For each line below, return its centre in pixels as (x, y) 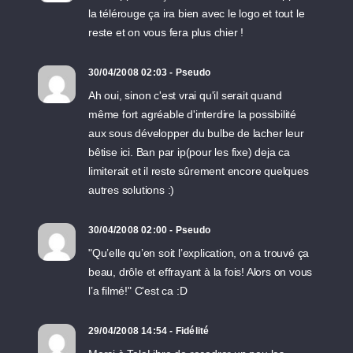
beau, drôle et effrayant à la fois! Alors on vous (201, 272)
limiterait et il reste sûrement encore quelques (199, 171)
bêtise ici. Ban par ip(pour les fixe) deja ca (190, 152)
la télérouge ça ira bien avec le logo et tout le (197, 14)
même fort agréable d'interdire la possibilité (193, 115)
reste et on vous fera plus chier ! (166, 33)
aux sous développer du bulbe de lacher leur (196, 134)
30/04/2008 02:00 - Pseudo (149, 230)
